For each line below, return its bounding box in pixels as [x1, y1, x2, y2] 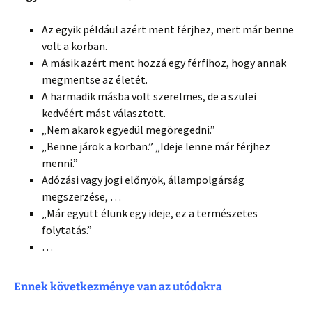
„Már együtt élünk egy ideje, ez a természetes [42, 206, 258, 221]
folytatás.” [42, 223, 92, 237]
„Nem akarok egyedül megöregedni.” [42, 123, 215, 137]
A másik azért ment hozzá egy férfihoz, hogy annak [42, 56, 286, 70]
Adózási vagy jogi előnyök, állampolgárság [42, 173, 244, 187]
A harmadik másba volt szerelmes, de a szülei [42, 89, 256, 104]
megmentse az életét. [42, 72, 148, 87]
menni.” [42, 156, 78, 171]
